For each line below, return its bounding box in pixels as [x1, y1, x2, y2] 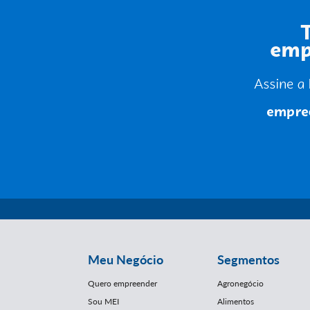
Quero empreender [88, 278, 157, 289]
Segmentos [217, 252, 280, 267]
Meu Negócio [88, 252, 163, 267]
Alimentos [217, 296, 254, 307]
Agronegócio [217, 278, 264, 289]
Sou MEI [88, 296, 119, 307]
